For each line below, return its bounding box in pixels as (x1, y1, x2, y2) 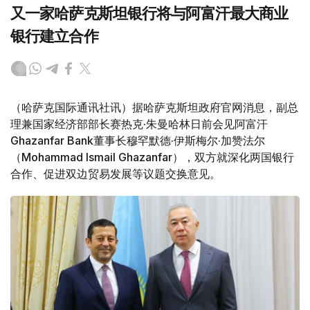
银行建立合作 (10, 27, 98, 46)
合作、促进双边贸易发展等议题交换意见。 (10, 167, 221, 181)
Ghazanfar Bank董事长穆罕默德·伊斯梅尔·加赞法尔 (10, 134, 265, 148)
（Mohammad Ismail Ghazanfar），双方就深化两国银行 (10, 150, 294, 165)
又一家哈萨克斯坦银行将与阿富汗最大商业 (10, 4, 289, 24)
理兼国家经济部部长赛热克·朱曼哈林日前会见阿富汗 (10, 117, 268, 131)
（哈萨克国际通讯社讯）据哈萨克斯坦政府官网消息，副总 (10, 100, 298, 115)
